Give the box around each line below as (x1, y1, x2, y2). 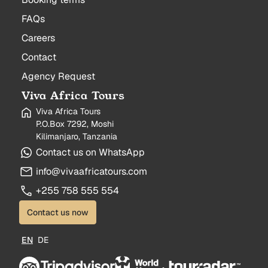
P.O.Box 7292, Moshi (36, 118, 114, 129)
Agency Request (22, 70, 95, 83)
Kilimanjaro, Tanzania (36, 131, 117, 142)
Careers (22, 32, 55, 44)
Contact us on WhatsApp (36, 146, 145, 159)
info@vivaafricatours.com (36, 165, 147, 178)
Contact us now (27, 207, 89, 218)
